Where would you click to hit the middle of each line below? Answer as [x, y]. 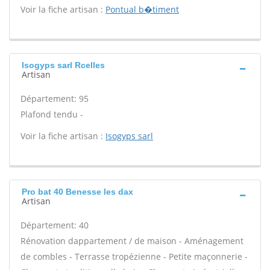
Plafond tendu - [52, 114]
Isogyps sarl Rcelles [63, 65]
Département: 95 [55, 99]
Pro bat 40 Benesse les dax [77, 192]
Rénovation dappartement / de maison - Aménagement [132, 241]
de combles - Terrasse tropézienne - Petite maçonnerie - [134, 256]
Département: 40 [55, 225]
